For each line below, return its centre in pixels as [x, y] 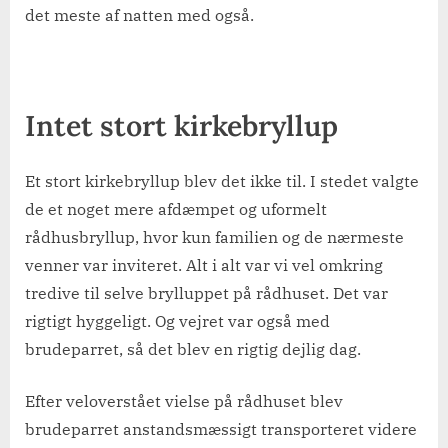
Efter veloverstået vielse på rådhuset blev [184, 401]
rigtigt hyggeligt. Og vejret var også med [177, 321]
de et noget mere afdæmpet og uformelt [176, 209]
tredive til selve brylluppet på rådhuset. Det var [206, 293]
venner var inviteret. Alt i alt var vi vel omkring [204, 265]
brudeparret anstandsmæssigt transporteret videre [221, 429]
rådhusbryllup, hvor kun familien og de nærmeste [214, 237]
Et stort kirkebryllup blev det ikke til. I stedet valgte [222, 181]
